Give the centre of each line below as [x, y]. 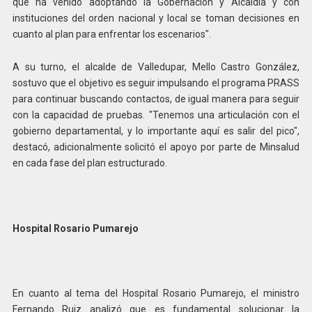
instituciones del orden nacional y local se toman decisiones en [156, 18]
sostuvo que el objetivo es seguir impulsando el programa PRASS [156, 83]
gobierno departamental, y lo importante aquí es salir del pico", [156, 131]
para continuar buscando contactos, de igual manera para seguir [156, 99]
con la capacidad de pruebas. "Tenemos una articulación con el [156, 115]
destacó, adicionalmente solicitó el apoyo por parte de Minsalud [156, 147]
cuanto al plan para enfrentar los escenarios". [111, 34]
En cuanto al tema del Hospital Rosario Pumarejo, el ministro [156, 294]
